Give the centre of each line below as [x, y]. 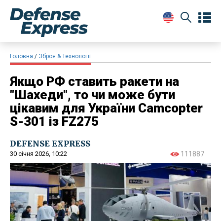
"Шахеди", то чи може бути [92, 94]
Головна [21, 56]
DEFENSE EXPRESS [50, 143]
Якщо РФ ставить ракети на [94, 81]
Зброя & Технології [65, 56]
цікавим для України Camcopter [106, 108]
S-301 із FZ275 [54, 121]
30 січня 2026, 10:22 [38, 153]
